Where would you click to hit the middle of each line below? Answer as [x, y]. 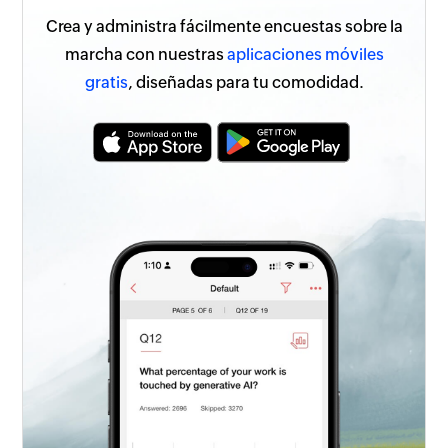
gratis [106, 82]
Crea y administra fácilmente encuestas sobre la [224, 26]
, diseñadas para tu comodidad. [245, 82]
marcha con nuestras [145, 54]
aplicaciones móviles [305, 54]
